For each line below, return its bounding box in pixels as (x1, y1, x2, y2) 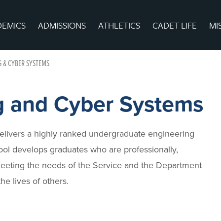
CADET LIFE (152, 18, 197, 32)
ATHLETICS (98, 18, 141, 32)
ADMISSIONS (38, 18, 86, 32)
